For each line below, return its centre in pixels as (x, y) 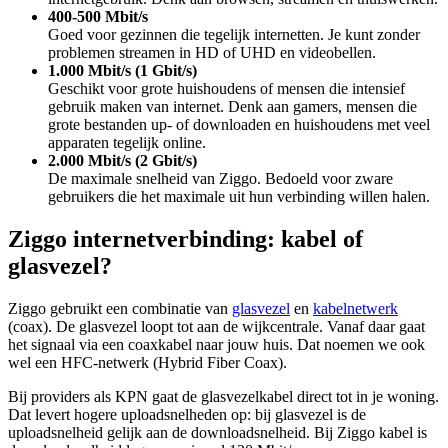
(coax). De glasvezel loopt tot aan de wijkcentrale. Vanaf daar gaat (216, 326)
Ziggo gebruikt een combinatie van (120, 308)
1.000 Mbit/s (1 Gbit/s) (122, 70)
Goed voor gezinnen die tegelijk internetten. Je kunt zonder (234, 34)
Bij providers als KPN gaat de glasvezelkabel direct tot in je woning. (223, 396)
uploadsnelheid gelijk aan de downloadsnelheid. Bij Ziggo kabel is (217, 432)
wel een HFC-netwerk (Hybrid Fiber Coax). (147, 362)
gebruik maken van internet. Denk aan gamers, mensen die (232, 106)
